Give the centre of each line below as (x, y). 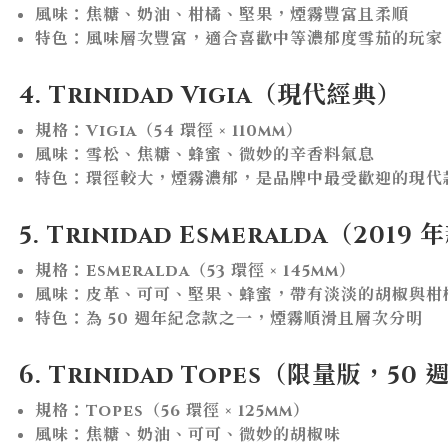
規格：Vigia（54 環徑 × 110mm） (169, 130)
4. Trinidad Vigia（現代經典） (210, 95)
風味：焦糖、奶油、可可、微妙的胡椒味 (188, 434)
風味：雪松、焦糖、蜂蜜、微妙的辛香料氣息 (205, 154)
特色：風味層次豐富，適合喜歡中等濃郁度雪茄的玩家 (239, 38)
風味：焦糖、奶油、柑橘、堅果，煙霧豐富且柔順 (222, 14)
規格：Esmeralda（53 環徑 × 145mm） (195, 270)
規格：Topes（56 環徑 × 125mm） (172, 410)
